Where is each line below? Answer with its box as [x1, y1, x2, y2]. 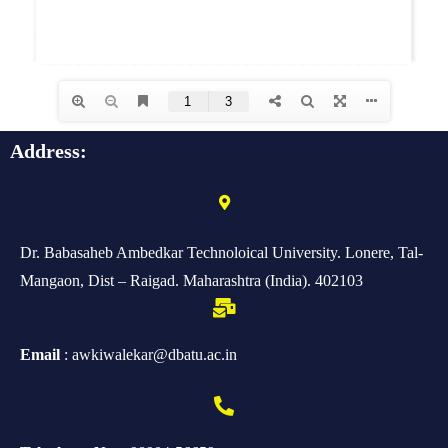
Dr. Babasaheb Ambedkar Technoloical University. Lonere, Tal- [20, 244, 423, 262]
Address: [10, 140, 87, 163]
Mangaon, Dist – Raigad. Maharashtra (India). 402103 [20, 272, 363, 290]
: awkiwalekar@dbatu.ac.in [60, 346, 237, 364]
